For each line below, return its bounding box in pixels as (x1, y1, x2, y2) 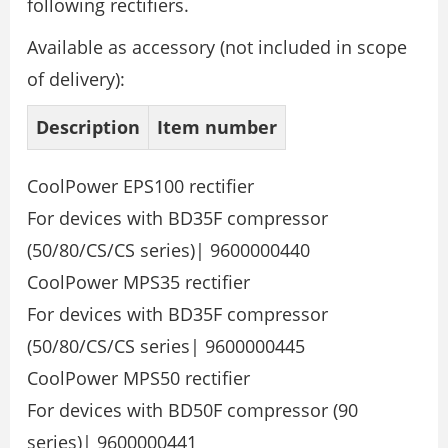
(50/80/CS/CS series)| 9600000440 (27, 238, 310, 262)
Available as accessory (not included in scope (27, 35, 407, 59)
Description (36, 115, 140, 139)
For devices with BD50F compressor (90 (27, 398, 358, 422)
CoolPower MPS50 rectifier (27, 366, 250, 390)
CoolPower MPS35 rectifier (27, 270, 250, 294)
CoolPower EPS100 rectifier (27, 174, 254, 198)
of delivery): (27, 67, 125, 91)
